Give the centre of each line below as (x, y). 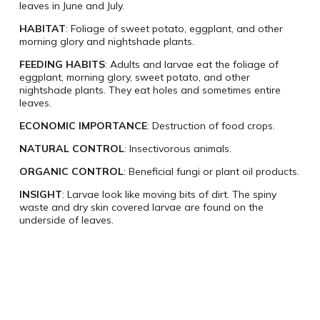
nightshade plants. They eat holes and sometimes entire (150, 90)
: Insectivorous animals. (177, 149)
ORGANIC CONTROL (71, 172)
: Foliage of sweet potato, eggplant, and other (174, 29)
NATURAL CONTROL (71, 149)
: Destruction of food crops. (211, 126)
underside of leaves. (66, 220)
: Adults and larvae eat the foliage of (191, 65)
